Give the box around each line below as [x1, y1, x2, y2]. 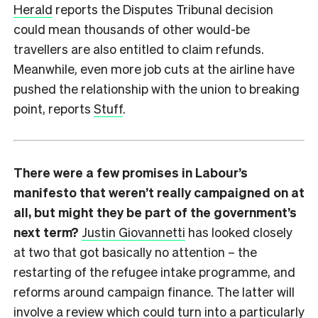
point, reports [13, 99, 94, 116]
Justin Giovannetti [82, 223, 185, 240]
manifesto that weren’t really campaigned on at [13, 183, 305, 200]
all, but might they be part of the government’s [13, 203, 297, 220]
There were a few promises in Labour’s [13, 163, 248, 180]
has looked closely [185, 223, 292, 240]
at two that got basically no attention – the [13, 243, 257, 260]
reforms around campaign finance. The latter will [13, 283, 295, 300]
